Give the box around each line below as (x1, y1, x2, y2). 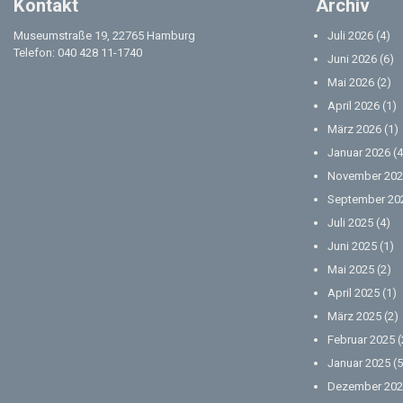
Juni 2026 (327, 52, 377, 67)
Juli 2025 (327, 216, 373, 230)
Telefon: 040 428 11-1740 (13, 46, 142, 60)
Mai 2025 (327, 263, 374, 277)
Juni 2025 (327, 239, 377, 254)
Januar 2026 (327, 146, 390, 160)
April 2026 (327, 99, 380, 113)
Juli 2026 (327, 29, 373, 43)
